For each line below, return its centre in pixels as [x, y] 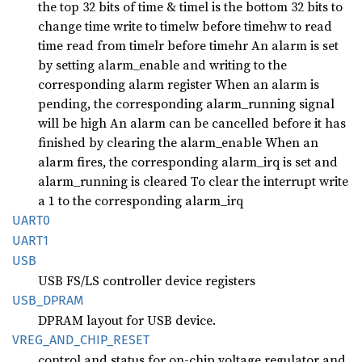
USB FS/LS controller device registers [147, 280]
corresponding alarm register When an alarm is [179, 84]
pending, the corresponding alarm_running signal [186, 103]
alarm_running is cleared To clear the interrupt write [193, 181]
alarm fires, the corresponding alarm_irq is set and [188, 161]
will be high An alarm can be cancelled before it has [192, 122]
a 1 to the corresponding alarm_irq [141, 200]
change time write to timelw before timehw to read [185, 25]
